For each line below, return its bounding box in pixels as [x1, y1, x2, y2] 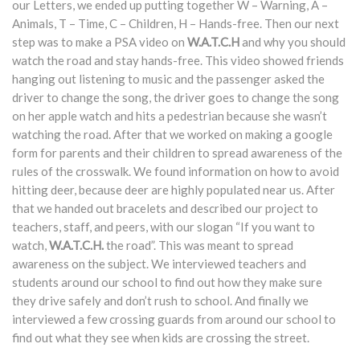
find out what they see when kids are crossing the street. [12, 330, 309, 345]
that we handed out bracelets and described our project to [12, 201, 318, 215]
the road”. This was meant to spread [104, 238, 293, 252]
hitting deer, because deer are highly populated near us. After [12, 182, 335, 197]
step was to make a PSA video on [12, 35, 187, 49]
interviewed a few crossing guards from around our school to [12, 312, 336, 326]
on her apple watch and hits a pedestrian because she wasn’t [12, 108, 327, 123]
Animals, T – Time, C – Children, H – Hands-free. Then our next [12, 16, 339, 31]
